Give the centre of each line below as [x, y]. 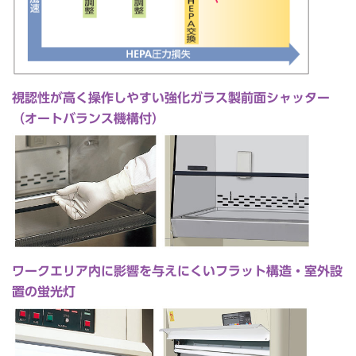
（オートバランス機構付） [88, 119]
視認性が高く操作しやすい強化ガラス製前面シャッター [171, 98]
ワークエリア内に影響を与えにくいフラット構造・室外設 [177, 271]
